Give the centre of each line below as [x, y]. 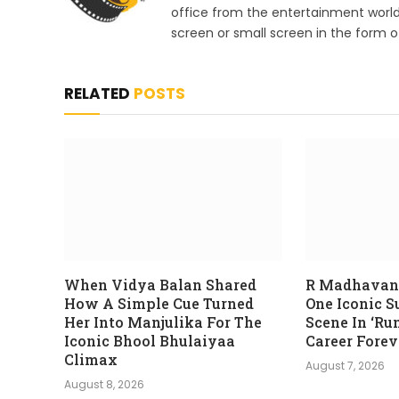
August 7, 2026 [346, 365]
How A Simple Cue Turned [159, 303]
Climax [91, 359]
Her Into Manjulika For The [163, 322]
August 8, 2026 [104, 384]
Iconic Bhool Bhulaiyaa [150, 340]
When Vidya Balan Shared [160, 284]
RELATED [99, 93]
